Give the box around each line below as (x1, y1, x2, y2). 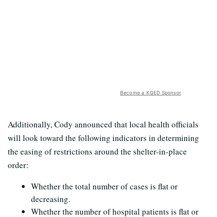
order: (8, 159, 29, 171)
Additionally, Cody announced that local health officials (8, 119, 199, 130)
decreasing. (31, 193, 70, 205)
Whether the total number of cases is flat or (31, 181, 178, 192)
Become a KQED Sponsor (120, 90, 181, 96)
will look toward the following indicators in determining (8, 132, 199, 144)
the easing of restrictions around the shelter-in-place (8, 146, 187, 157)
